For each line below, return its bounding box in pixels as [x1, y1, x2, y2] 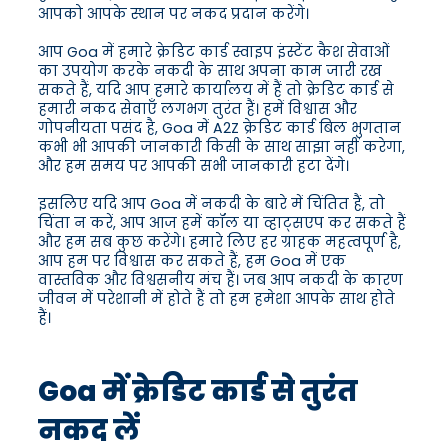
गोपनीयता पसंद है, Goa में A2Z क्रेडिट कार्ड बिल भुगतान [38, 118, 401, 139]
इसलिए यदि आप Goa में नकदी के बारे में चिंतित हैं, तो [38, 194, 385, 215]
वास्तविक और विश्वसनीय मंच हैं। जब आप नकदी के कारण [38, 270, 403, 291]
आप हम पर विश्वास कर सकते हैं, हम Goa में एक [38, 251, 346, 272]
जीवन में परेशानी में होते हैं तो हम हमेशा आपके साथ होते [38, 289, 395, 310]
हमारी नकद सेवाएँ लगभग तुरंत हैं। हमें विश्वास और [38, 99, 357, 120]
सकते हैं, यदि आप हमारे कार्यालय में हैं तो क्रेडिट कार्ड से [38, 80, 394, 101]
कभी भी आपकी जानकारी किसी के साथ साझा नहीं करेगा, [38, 137, 405, 158]
